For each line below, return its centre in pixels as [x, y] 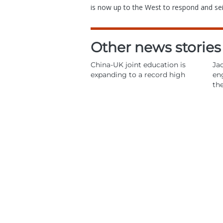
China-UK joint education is [138, 65]
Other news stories [156, 47]
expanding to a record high [138, 75]
